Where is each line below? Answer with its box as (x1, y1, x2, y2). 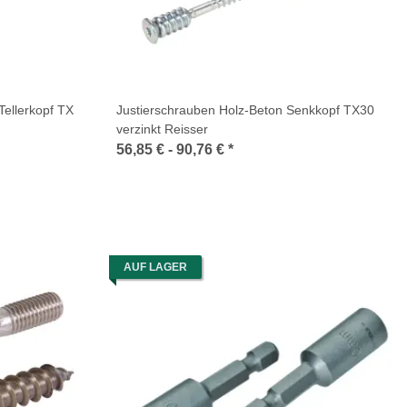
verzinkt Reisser (116, 122, 208, 136)
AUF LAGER (124, 261, 187, 273)
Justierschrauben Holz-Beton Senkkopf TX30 (116, 103, 374, 117)
